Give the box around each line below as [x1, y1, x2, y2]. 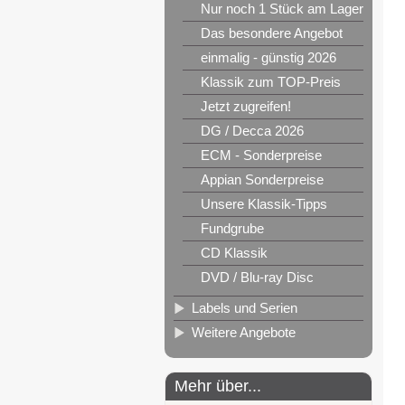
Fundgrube [201, 221, 264, 236]
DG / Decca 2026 [201, 123, 304, 138]
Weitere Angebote [192, 325, 296, 340]
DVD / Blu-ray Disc [201, 269, 314, 285]
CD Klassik [201, 245, 268, 260]
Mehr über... [174, 377, 261, 395]
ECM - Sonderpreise [201, 147, 322, 163]
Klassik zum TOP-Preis [201, 74, 341, 89]
